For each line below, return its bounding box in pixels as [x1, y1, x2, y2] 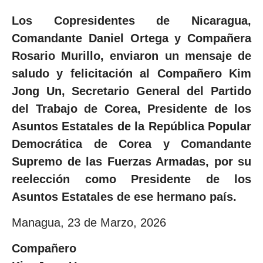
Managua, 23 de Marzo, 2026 [12, 216, 166, 230]
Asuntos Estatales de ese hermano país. [12, 190, 237, 203]
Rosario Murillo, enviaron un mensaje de [12, 49, 251, 62]
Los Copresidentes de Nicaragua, [12, 14, 251, 27]
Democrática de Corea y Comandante [12, 137, 251, 150]
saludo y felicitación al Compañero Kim [12, 66, 251, 80]
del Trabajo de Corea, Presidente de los [12, 102, 251, 115]
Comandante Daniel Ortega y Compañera [12, 31, 251, 45]
